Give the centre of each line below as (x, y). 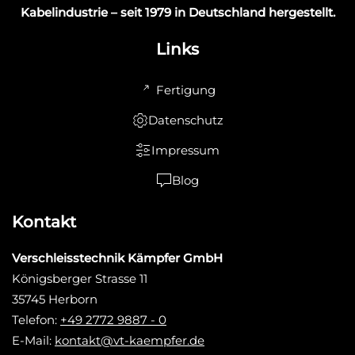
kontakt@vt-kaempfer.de (130, 341)
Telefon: (36, 320)
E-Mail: (33, 341)
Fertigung (185, 90)
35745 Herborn (55, 300)
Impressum (185, 151)
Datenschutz (185, 120)
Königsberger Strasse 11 (80, 279)
